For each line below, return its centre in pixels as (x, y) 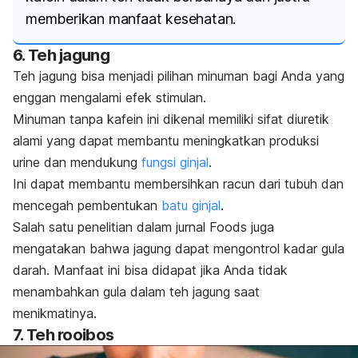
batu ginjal (191, 205)
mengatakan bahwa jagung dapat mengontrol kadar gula (179, 248)
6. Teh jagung (61, 55)
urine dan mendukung (77, 162)
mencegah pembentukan (87, 205)
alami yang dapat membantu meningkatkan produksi (166, 140)
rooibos (86, 334)
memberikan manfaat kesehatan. (131, 18)
